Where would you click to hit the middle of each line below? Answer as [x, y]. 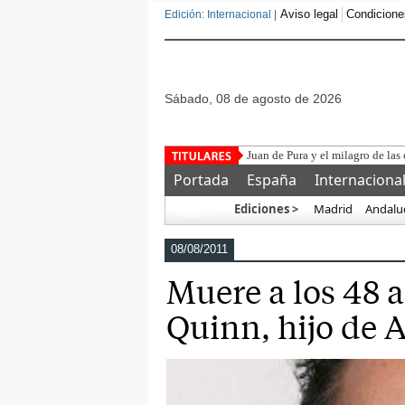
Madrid [332, 209]
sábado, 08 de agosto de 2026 [257, 99]
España [272, 180]
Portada [201, 180]
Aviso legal [309, 14]
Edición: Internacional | [221, 14]
